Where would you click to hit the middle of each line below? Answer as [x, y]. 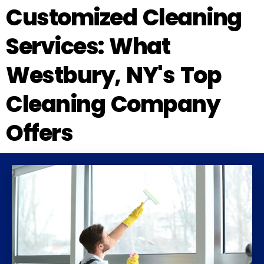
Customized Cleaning [124, 17]
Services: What [88, 46]
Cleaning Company [113, 104]
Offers [39, 133]
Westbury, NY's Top [113, 75]
